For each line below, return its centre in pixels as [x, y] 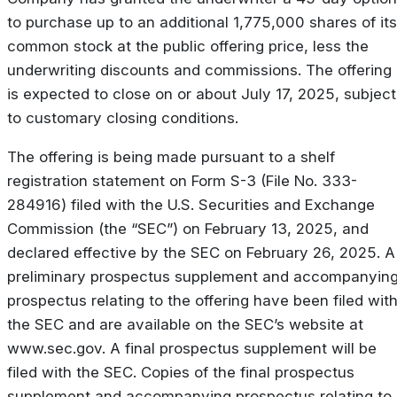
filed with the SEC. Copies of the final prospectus [181, 372]
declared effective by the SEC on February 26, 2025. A [201, 252]
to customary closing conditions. [123, 117]
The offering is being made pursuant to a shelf [171, 156]
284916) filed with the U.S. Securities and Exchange [191, 204]
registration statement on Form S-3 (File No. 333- [182, 180]
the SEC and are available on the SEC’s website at [185, 324]
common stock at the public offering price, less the [188, 46]
